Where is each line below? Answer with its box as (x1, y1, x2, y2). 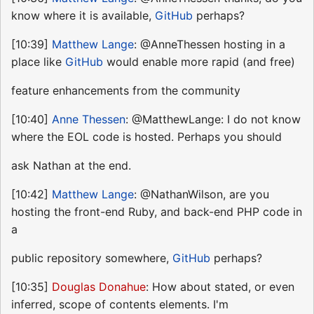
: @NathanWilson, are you (134, 186, 269, 201)
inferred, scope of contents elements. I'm (11, 296, 228, 311)
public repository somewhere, (11, 250, 172, 265)
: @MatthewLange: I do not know (125, 111, 301, 126)
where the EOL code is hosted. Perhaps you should (11, 129, 282, 144)
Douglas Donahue (52, 279, 146, 294)
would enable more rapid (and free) (103, 54, 295, 69)
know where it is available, (11, 8, 155, 22)
